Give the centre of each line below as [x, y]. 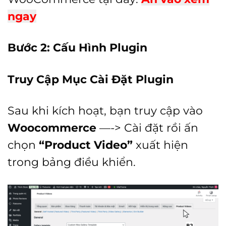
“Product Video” [86, 145]
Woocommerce [52, 127]
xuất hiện [160, 145]
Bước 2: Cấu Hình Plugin [77, 48]
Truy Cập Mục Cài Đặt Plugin [91, 79]
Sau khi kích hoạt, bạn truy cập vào [105, 110]
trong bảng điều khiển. [72, 162]
